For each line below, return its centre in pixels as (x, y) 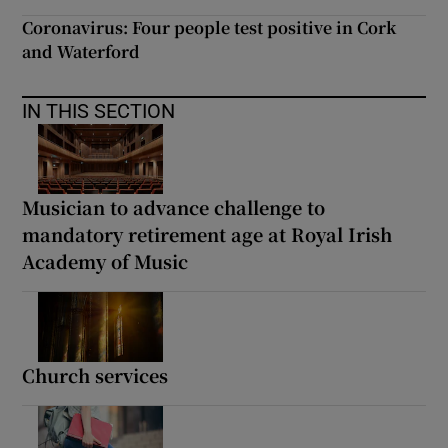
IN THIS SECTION (99, 110)
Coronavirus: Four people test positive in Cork (209, 27)
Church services (95, 374)
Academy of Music (105, 260)
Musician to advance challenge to (174, 206)
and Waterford (81, 51)
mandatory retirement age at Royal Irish (207, 233)
